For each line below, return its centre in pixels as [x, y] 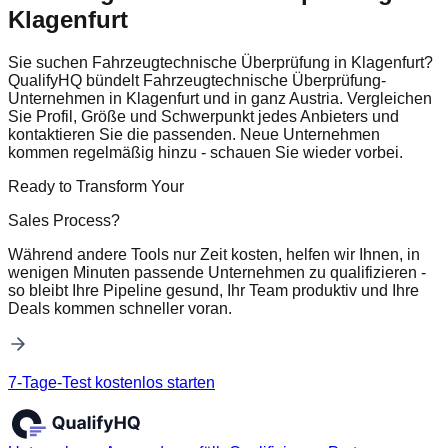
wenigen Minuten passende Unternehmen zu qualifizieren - [217, 272]
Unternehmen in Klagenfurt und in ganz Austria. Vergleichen [220, 98]
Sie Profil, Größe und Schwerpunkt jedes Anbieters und [203, 116]
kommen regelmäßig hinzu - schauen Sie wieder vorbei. [205, 152]
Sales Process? [64, 220]
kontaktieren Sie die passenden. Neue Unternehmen [194, 134]
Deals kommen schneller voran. [120, 308]
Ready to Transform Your [96, 186]
